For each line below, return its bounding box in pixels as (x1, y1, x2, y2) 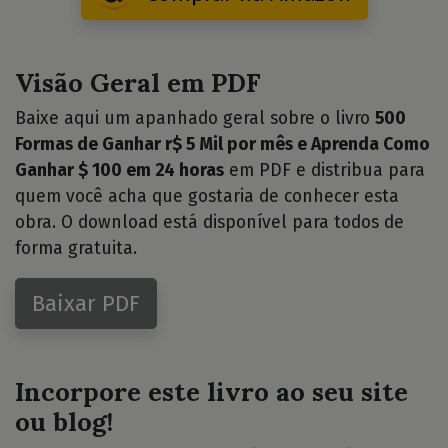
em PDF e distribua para (224, 159, 425, 181)
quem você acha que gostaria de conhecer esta (15, 185, 399, 207)
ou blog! (15, 404, 113, 438)
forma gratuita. (15, 237, 137, 259)
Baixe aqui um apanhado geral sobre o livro (15, 107, 375, 129)
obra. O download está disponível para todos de (15, 211, 404, 233)
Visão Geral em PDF (15, 65, 261, 99)
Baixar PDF (32, 289, 140, 317)
